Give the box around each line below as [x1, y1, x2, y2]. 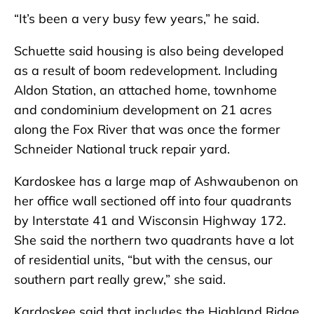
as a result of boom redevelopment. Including [14, 62, 278, 79]
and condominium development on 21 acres [14, 102, 272, 118]
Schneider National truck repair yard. [14, 141, 230, 158]
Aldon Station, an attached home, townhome [14, 82, 277, 99]
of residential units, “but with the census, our [14, 252, 273, 268]
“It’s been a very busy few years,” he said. [14, 11, 259, 27]
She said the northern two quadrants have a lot [14, 232, 294, 249]
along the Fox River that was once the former [14, 121, 280, 138]
